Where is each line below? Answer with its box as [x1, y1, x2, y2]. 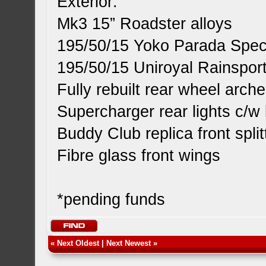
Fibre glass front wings [57, 147, 221, 164]
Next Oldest [57, 239, 100, 248]
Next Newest [106, 239, 151, 248]
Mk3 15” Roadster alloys [57, 15, 233, 33]
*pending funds [57, 191, 166, 208]
